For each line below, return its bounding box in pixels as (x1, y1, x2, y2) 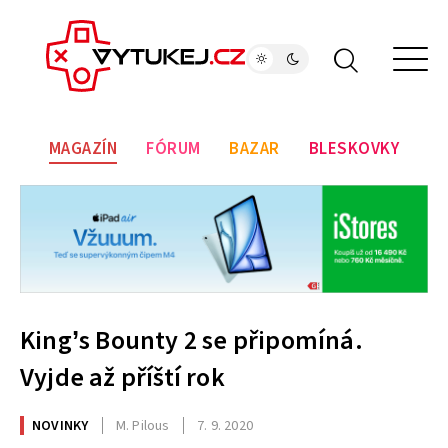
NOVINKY (32, 415, 89, 436)
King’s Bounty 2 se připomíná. (20, 322, 363, 360)
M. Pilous (115, 415, 170, 436)
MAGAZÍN (48, 137, 118, 162)
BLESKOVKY (308, 137, 400, 162)
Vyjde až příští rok (20, 359, 225, 397)
